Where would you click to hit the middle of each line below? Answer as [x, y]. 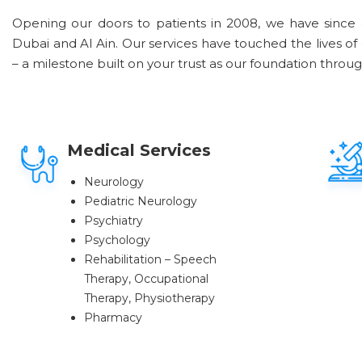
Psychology [117, 240]
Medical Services [139, 150]
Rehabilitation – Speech [150, 259]
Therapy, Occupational [146, 278]
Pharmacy [113, 317]
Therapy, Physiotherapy [149, 298]
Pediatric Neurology [140, 201]
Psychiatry [113, 220]
